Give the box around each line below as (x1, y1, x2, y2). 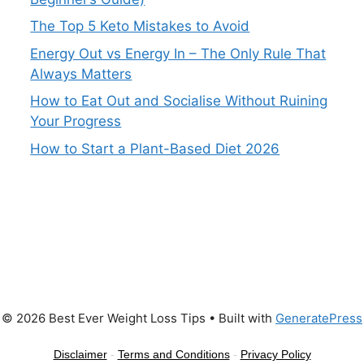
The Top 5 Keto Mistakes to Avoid (30, 18, 250, 34)
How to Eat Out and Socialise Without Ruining (30, 93, 328, 109)
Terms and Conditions (117, 347, 230, 361)
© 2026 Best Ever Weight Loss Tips (2, 310, 206, 326)
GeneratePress (275, 310, 362, 326)
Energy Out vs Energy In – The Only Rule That (30, 45, 327, 62)
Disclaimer (53, 347, 107, 361)
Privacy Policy (240, 347, 311, 361)
